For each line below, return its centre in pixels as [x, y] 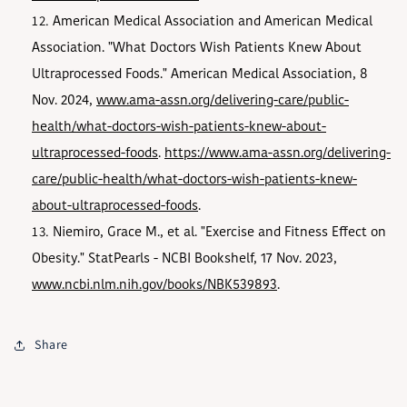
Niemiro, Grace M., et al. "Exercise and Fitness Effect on [220, 233]
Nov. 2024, [64, 101]
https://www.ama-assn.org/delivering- [278, 154]
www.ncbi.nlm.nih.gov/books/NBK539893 [154, 285]
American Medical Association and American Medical [213, 22]
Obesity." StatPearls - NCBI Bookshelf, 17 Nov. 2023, [184, 259]
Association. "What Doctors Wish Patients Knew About [197, 48]
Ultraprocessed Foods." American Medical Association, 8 [200, 74]
